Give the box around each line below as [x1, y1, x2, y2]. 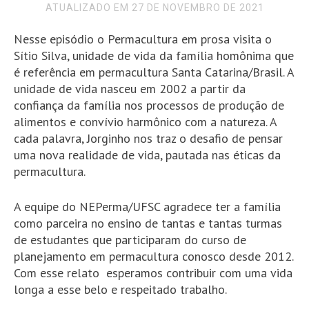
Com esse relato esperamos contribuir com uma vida [14, 265, 292, 281]
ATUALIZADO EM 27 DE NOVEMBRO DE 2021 [45, 2, 264, 14]
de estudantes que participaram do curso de [14, 232, 246, 248]
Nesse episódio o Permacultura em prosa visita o [14, 31, 272, 48]
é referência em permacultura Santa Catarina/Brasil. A [14, 64, 294, 81]
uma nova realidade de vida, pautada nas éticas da [14, 147, 281, 163]
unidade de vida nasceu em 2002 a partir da [14, 81, 246, 97]
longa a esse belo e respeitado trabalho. [14, 281, 227, 298]
